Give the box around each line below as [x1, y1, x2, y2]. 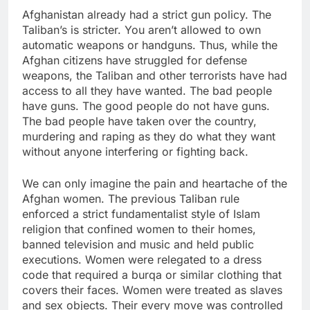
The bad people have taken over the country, [22, 113, 257, 128]
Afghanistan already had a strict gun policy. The [22, 7, 271, 21]
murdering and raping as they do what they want [22, 129, 275, 143]
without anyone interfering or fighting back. [22, 144, 255, 158]
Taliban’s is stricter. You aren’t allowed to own [22, 22, 261, 37]
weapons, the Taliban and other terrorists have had [22, 68, 287, 82]
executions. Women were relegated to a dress [22, 252, 262, 266]
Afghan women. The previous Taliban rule [22, 191, 239, 206]
